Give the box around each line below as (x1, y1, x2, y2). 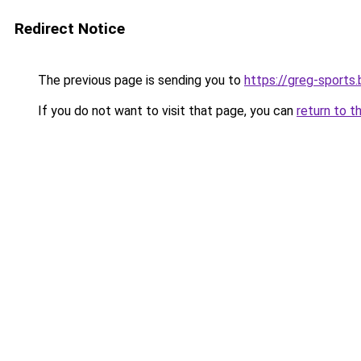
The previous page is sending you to (35, 73, 244, 88)
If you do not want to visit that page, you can (35, 103, 297, 118)
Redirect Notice (15, 19, 125, 38)
